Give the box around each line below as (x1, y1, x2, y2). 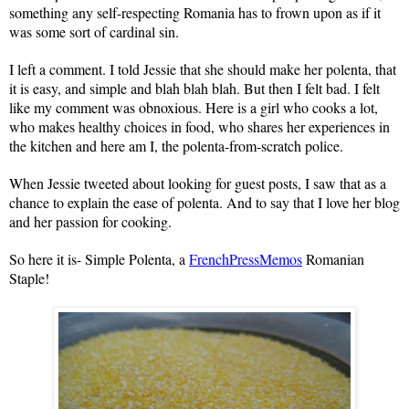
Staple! (9, 267, 49, 288)
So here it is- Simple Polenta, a (9, 248, 189, 268)
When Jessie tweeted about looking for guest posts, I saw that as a (9, 173, 386, 193)
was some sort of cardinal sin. (9, 21, 179, 41)
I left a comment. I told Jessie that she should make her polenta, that (9, 58, 396, 79)
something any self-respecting (9, 2, 184, 22)
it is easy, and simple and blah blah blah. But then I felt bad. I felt (9, 78, 380, 98)
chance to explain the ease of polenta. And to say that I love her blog (9, 192, 400, 212)
